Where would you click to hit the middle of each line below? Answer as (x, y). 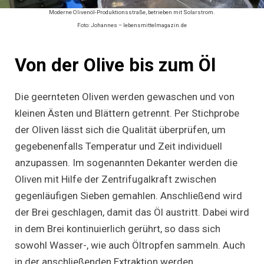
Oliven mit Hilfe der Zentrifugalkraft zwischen (115, 179)
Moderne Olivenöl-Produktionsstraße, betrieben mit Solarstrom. (132, 12)
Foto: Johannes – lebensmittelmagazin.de (132, 25)
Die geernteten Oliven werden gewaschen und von (125, 96)
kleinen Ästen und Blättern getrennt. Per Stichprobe (127, 113)
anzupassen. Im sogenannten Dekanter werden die (126, 162)
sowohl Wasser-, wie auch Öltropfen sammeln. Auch (130, 245)
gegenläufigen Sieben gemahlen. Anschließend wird (128, 195)
